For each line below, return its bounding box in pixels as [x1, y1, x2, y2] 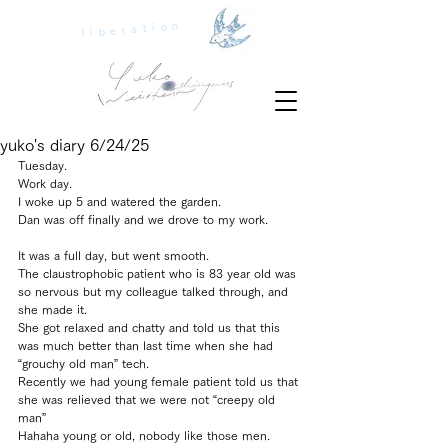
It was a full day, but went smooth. [18, 249, 209, 261]
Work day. [18, 177, 72, 189]
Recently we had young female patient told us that [18, 375, 302, 387]
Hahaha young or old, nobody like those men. [18, 429, 270, 441]
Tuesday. [18, 159, 67, 171]
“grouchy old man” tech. [18, 357, 149, 369]
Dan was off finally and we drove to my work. [18, 213, 268, 225]
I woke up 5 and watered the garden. [18, 195, 221, 207]
